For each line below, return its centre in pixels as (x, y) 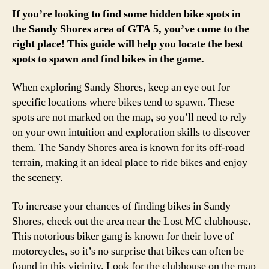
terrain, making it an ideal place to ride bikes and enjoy (130, 162)
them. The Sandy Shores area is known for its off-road (128, 147)
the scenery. (38, 177)
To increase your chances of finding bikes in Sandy (121, 206)
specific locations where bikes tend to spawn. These (123, 102)
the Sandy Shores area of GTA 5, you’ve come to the (131, 29)
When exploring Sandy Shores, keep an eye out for (121, 87)
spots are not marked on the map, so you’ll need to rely (129, 117)
